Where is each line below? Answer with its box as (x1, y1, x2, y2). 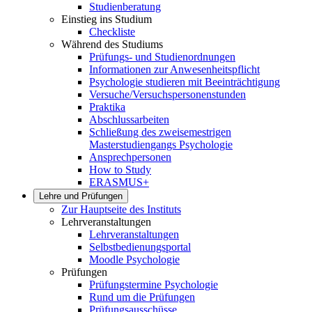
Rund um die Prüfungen (89, 291, 195, 303)
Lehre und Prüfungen (39, 191, 123, 201)
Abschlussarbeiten (89, 114, 169, 125)
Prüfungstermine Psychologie (89, 279, 218, 290)
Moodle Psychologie (89, 253, 180, 265)
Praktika (89, 101, 125, 113)
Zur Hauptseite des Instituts (61, 203, 181, 215)
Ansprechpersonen (89, 151, 171, 163)
